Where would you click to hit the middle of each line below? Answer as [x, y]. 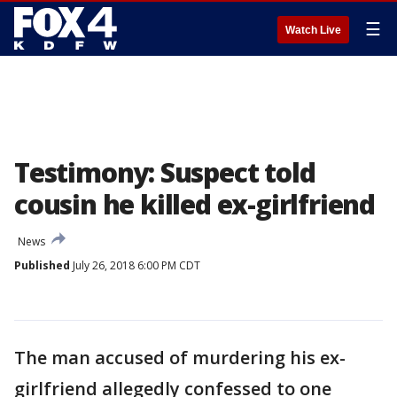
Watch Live [313, 30]
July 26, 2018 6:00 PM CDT [135, 265]
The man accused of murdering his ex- [180, 358]
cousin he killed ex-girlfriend [195, 204]
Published [42, 265]
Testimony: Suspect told [165, 172]
